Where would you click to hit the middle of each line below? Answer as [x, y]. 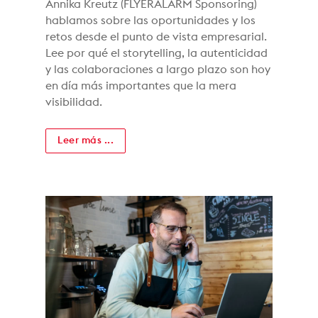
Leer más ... [86, 141]
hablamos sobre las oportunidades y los [150, 21]
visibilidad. [74, 103]
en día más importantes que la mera [141, 86]
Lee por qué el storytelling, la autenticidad [157, 54]
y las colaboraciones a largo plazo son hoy [158, 70]
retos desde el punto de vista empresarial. [156, 37]
